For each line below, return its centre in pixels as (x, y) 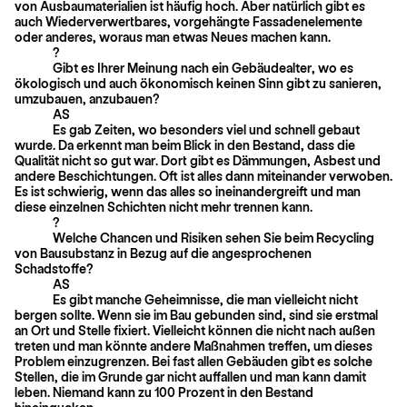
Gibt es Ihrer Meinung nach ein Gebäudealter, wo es (203, 67)
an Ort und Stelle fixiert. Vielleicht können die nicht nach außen (195, 330)
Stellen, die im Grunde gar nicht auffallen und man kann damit (190, 376)
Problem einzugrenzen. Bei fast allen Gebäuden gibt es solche (194, 361)
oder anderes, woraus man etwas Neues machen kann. (173, 36)
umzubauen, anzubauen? (87, 98)
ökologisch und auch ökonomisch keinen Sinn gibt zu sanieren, (198, 83)
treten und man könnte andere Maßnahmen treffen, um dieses (194, 345)
